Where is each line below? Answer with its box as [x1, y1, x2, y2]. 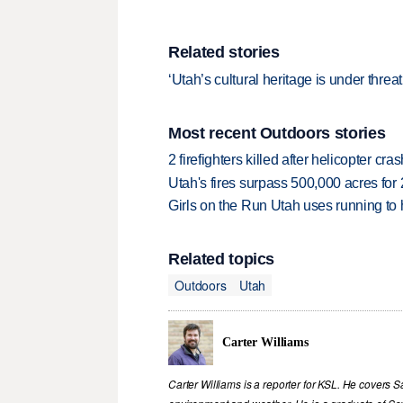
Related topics [168, 250, 275, 269]
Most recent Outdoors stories [168, 123, 386, 142]
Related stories [168, 43, 280, 62]
